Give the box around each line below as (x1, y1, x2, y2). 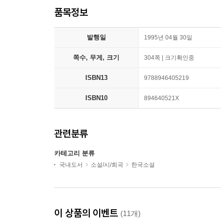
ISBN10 (85, 94, 108, 102)
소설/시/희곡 (91, 161, 123, 169)
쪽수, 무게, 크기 (73, 54, 119, 62)
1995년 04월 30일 (144, 34, 192, 41)
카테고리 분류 (54, 149, 95, 157)
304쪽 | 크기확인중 (144, 54, 194, 62)
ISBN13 (85, 74, 108, 82)
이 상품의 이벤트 (54, 207, 120, 220)
